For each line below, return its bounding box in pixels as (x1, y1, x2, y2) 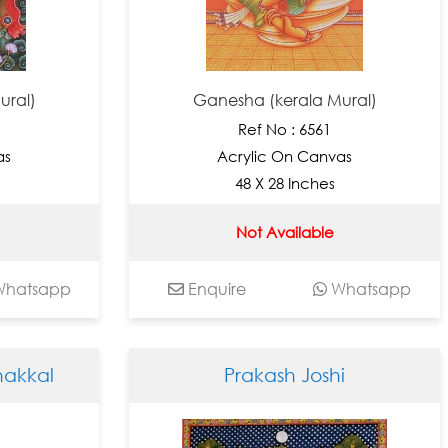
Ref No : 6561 (238, 119, 332, 138)
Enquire (183, 278, 246, 299)
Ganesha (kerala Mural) (192, 89, 377, 110)
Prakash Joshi (224, 363, 346, 387)
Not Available (235, 223, 334, 242)
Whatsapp (327, 278, 412, 299)
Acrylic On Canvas (217, 146, 353, 165)
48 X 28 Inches (234, 173, 335, 192)
